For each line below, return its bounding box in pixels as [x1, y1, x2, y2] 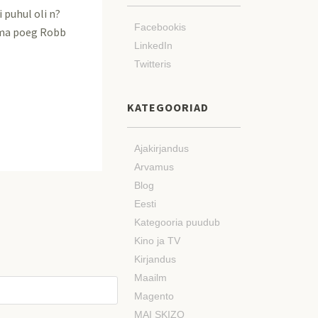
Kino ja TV [134, 235, 180, 246]
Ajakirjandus [134, 143, 189, 154]
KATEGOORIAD [127, 100, 209, 114]
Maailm [134, 272, 167, 283]
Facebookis [134, 21, 186, 33]
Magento [134, 290, 174, 302]
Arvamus [134, 161, 174, 172]
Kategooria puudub [134, 216, 220, 228]
